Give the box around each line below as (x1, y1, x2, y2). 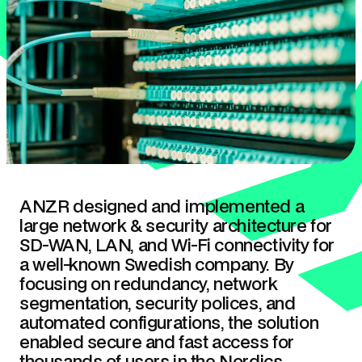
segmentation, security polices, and (19, 291, 296, 315)
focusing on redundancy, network (19, 271, 278, 296)
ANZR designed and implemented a (19, 194, 305, 218)
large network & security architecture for (19, 213, 332, 238)
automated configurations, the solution (19, 310, 319, 335)
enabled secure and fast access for (19, 330, 294, 354)
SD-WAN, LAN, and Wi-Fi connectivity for (19, 233, 335, 257)
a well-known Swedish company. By (19, 252, 294, 276)
